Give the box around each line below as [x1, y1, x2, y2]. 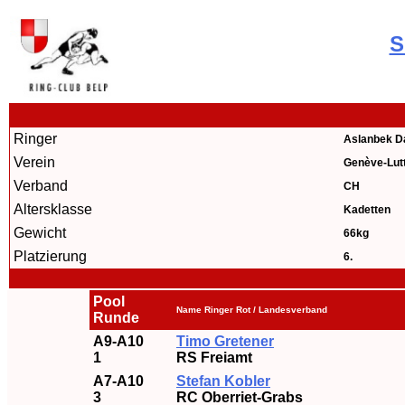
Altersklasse [14, 202, 92, 217]
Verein [14, 155, 55, 170]
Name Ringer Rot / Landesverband [176, 305, 327, 315]
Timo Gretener [176, 334, 274, 349]
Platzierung [14, 249, 87, 264]
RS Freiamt [176, 350, 252, 365]
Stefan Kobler [176, 373, 270, 389]
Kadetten [344, 203, 391, 216]
